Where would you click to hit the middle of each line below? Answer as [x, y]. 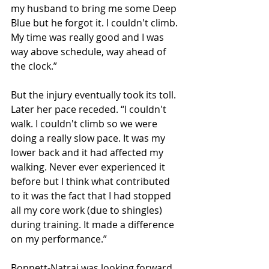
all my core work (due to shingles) [88, 210]
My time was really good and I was [89, 37]
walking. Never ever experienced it [89, 167]
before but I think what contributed [92, 181]
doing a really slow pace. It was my [89, 138]
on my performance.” [59, 239]
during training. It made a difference [94, 225]
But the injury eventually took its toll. [95, 95]
